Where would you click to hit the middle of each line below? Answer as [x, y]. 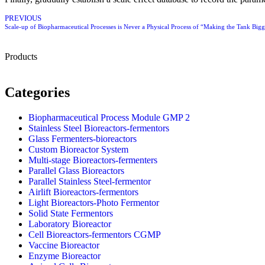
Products [21, 57]
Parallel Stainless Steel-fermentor [90, 182]
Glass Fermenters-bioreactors [83, 139]
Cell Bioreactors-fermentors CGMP [95, 235]
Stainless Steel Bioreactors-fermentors [99, 128]
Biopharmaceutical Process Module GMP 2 [109, 118]
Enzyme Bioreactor [64, 256]
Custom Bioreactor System [78, 150]
